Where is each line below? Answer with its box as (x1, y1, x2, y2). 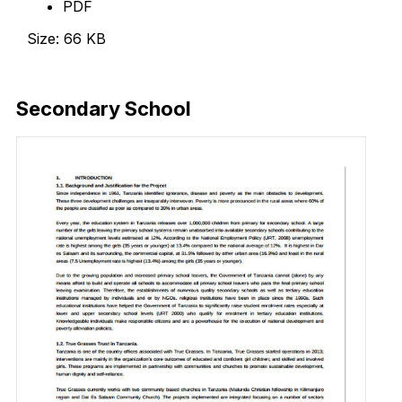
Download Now (27, 62, 133, 81)
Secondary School (16, 96, 191, 120)
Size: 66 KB (27, 30, 106, 48)
